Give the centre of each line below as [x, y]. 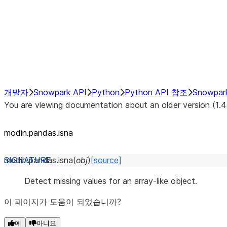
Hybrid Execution [97, 8]
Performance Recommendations [126, 59]
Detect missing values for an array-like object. [111, 181]
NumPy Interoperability [108, 33]
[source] [106, 160]
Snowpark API [60, 92]
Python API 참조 [156, 92]
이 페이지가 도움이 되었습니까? [63, 202]
